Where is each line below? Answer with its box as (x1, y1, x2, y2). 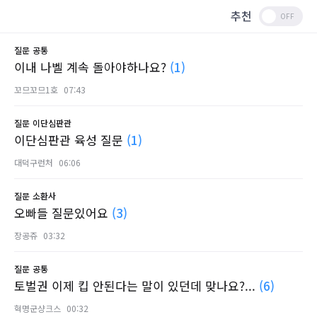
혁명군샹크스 (14, 302, 61, 314)
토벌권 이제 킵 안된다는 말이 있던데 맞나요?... (14, 277, 259, 294)
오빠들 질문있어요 (14, 204, 112, 221)
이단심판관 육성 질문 (14, 131, 127, 149)
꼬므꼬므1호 (14, 83, 58, 96)
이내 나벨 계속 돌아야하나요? (14, 58, 170, 76)
